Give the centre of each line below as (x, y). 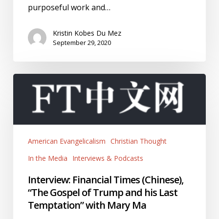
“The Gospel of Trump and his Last (102, 192)
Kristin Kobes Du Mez (87, 33)
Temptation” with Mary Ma (87, 205)
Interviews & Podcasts (108, 158)
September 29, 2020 (82, 42)
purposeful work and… (69, 7)
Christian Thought (138, 141)
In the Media (47, 158)
